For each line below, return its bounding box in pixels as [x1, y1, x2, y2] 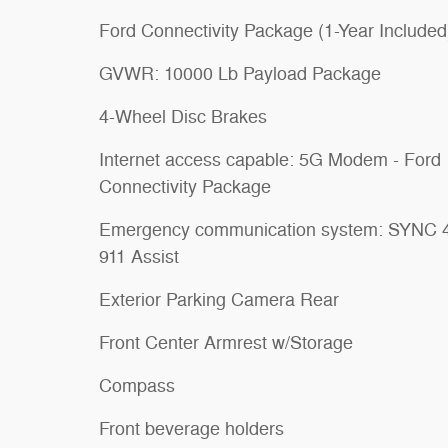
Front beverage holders [99, 418, 284, 440]
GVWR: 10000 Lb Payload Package [99, 63, 381, 85]
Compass [99, 375, 175, 397]
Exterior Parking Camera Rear [99, 289, 339, 311]
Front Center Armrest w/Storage [99, 332, 353, 354]
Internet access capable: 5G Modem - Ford [99, 149, 441, 171]
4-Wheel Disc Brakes [99, 106, 267, 128]
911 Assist [99, 246, 179, 268]
